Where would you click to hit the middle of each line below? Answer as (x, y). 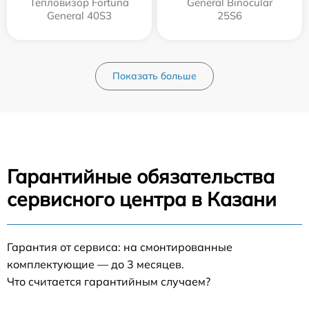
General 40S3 (79, 15)
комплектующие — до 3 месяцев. (96, 264)
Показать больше (154, 76)
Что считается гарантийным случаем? (109, 281)
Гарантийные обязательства (141, 176)
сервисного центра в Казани (142, 199)
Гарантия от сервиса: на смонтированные (120, 247)
